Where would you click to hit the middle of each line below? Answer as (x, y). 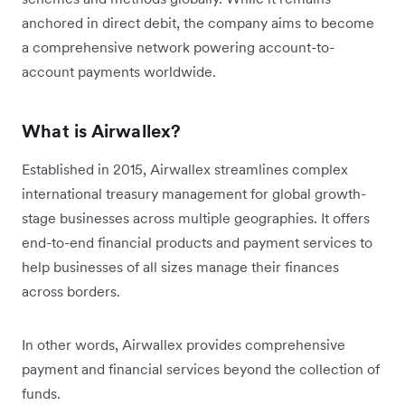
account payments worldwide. (119, 71)
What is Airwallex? (102, 131)
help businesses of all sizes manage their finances (180, 266)
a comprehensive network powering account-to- (178, 47)
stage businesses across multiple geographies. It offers (196, 217)
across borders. (73, 291)
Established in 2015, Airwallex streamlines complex (185, 169)
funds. (41, 393)
